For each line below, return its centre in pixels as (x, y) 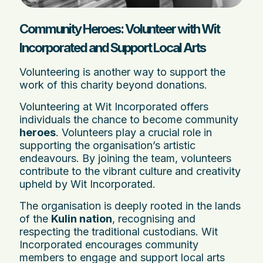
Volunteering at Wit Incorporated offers (114, 106)
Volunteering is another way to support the (122, 72)
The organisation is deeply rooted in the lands (130, 205)
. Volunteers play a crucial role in (134, 132)
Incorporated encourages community (109, 244)
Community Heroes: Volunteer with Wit (119, 28)
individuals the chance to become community (129, 119)
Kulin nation (82, 218)
